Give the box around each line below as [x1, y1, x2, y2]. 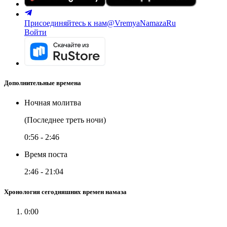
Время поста [24, 150, 67, 159]
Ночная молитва [24, 98, 81, 107]
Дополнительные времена [4, 79, 81, 87]
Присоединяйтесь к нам [24, 19, 107, 27]
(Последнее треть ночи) [24, 116, 106, 125]
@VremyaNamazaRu [107, 19, 176, 27]
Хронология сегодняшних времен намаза [4, 187, 127, 196]
